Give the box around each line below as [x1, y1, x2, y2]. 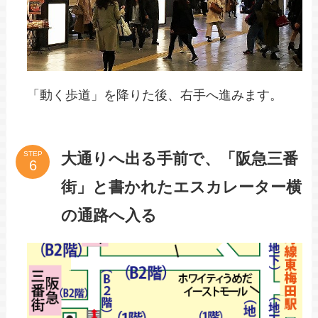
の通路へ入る [61, 206, 158, 224]
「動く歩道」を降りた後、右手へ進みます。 [27, 87, 283, 102]
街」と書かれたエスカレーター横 [61, 177, 302, 196]
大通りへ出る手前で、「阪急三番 [61, 149, 299, 168]
